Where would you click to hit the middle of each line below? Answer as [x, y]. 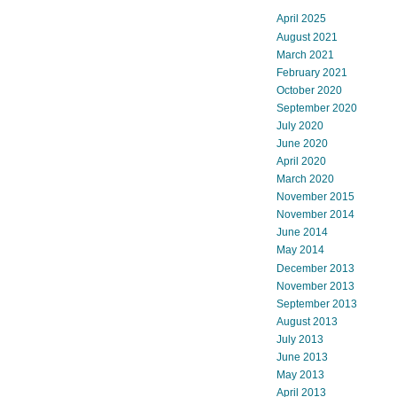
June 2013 [302, 357]
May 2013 [300, 375]
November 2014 [315, 215]
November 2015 [315, 197]
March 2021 [305, 54]
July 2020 [300, 125]
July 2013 [300, 339]
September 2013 [317, 304]
